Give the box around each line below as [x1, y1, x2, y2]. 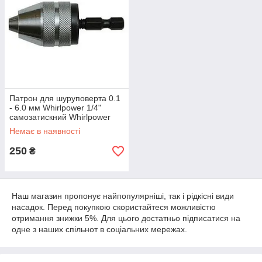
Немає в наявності [9, 126, 80, 136]
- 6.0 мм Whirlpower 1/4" [9, 103, 101, 112]
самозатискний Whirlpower [9, 112, 111, 122]
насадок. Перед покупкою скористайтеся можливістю [12, 202, 216, 212]
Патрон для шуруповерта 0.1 [9, 94, 120, 103]
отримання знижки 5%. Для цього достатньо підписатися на [12, 213, 240, 223]
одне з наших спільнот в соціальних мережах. [12, 225, 187, 234]
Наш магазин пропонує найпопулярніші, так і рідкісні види [12, 191, 234, 201]
